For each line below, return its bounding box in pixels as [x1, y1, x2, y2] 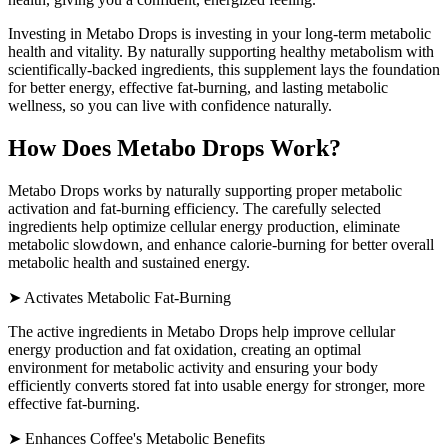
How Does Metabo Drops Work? [8, 134, 341, 161]
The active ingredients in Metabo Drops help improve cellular [8, 322, 395, 340]
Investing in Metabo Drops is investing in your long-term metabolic [8, 24, 431, 42]
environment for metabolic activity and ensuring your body [8, 358, 378, 376]
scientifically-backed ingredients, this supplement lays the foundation [8, 60, 440, 78]
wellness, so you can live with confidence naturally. [8, 96, 332, 114]
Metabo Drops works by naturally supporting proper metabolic [8, 181, 402, 199]
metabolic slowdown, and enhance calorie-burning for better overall [8, 235, 434, 253]
